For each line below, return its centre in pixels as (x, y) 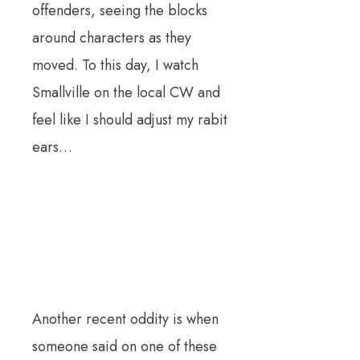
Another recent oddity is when (125, 319)
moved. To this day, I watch (115, 65)
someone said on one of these (125, 346)
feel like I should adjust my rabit (130, 120)
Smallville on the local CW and (126, 92)
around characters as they (112, 38)
